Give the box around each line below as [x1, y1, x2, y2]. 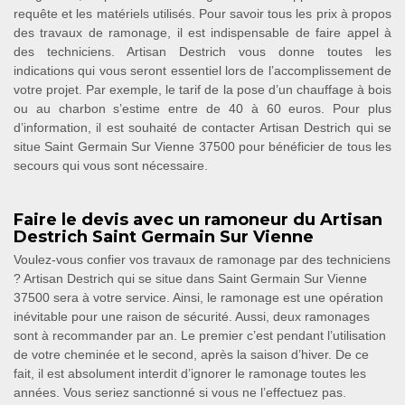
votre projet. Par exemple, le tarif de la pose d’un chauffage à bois [14, 82, 391, 97]
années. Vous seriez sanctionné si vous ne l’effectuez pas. [14, 385, 346, 400]
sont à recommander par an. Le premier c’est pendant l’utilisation [14, 328, 386, 343]
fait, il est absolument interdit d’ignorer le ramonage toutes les [14, 366, 366, 381]
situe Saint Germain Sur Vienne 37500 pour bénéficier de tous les [14, 139, 391, 154]
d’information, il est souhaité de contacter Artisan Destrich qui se [14, 120, 391, 135]
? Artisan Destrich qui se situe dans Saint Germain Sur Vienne [14, 271, 367, 286]
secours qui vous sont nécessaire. [14, 158, 208, 173]
